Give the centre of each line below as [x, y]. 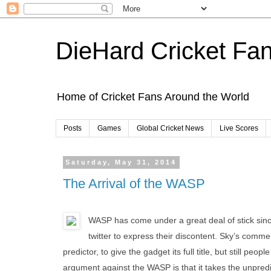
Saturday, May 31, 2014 [121, 162]
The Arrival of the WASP [134, 183]
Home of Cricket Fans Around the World [153, 97]
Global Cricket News [170, 129]
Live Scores [239, 129]
